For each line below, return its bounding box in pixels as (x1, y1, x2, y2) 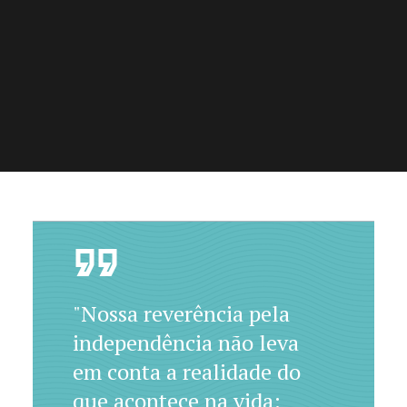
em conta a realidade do (72, 357, 301, 386)
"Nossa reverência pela (72, 299, 290, 328)
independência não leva (72, 328, 299, 357)
